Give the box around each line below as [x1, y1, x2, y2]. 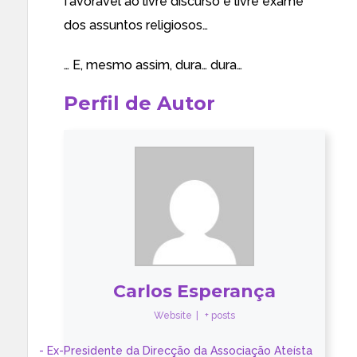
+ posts [205, 310, 236, 321]
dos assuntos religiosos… [64, 18, 208, 33]
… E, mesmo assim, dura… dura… [64, 57, 242, 73]
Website [153, 310, 192, 321]
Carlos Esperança [113, 280, 276, 302]
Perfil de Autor [64, 92, 215, 115]
